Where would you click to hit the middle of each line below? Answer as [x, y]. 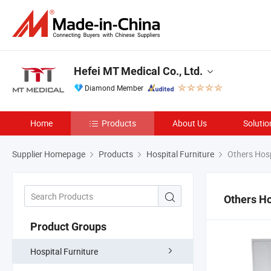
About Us [190, 123]
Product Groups [68, 226]
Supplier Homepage [49, 154]
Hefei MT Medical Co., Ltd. [138, 71]
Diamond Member [114, 88]
